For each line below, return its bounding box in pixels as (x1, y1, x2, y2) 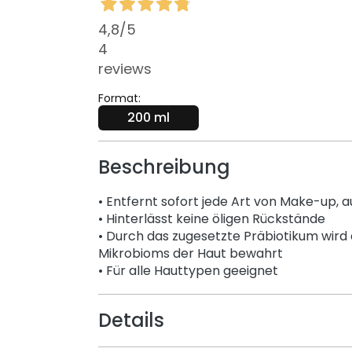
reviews (97, 59, 152, 79)
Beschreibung (97, 154, 230, 181)
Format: (97, 90, 141, 107)
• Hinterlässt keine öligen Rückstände (97, 210, 325, 229)
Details (97, 307, 164, 334)
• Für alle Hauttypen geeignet (97, 262, 278, 280)
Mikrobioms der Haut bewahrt (97, 244, 283, 263)
